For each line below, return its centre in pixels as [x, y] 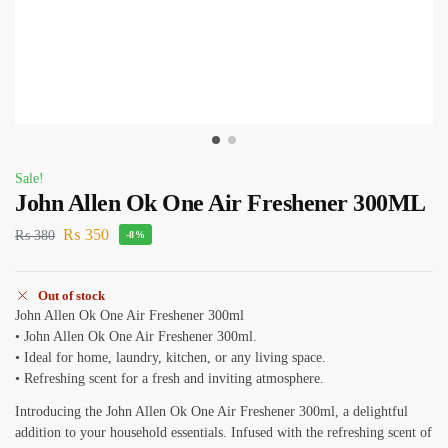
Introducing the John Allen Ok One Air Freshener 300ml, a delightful [211, 412]
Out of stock [71, 296]
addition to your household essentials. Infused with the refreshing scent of [223, 433]
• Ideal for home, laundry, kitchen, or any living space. [170, 358]
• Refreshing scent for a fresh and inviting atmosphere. [169, 379]
